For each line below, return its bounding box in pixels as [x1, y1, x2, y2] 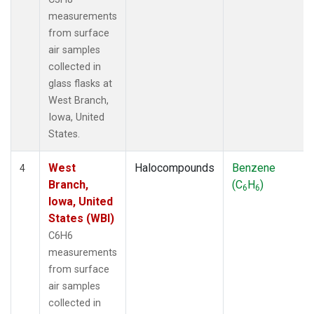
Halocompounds [135, 161, 214, 175]
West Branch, [48, 94, 109, 107]
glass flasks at [48, 77, 112, 90]
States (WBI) [48, 211, 114, 225]
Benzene [232, 161, 275, 175]
